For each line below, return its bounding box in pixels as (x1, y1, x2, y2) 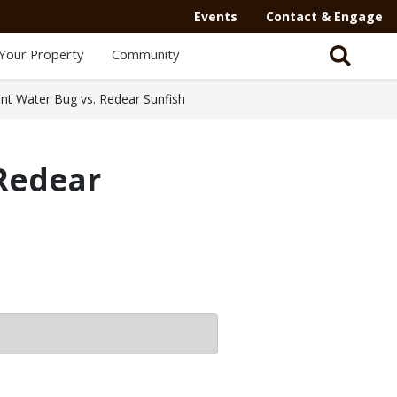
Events (194, 8, 237, 25)
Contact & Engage (266, 8, 383, 25)
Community (111, 45, 179, 63)
